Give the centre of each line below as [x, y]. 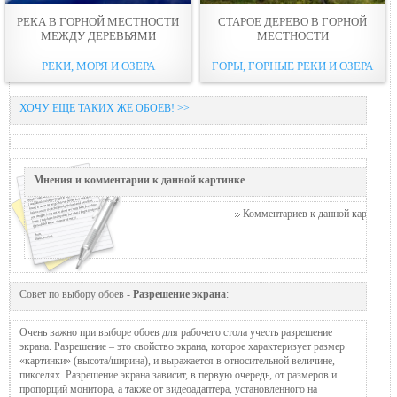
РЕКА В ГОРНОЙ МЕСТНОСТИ [98, 21]
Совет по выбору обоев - [76, 294]
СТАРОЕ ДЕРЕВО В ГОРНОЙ [293, 21]
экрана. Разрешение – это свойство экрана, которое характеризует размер [182, 346]
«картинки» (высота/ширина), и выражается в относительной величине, [177, 360]
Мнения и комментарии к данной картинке [139, 179]
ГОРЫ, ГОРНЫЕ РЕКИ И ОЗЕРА [293, 66]
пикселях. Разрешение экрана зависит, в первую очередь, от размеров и [178, 374]
